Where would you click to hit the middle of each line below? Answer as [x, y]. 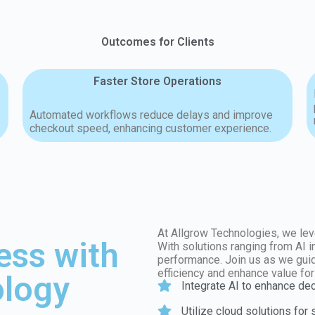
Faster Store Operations [157, 82]
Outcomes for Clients [157, 42]
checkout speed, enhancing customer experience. [151, 129]
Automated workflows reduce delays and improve [152, 115]
